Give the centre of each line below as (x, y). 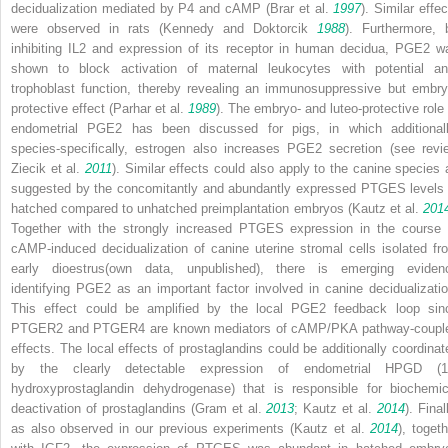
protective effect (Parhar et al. (99, 108)
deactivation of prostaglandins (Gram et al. (139, 408)
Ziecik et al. (48, 168)
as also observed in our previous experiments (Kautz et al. (191, 428)
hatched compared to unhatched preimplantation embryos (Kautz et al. (217, 208)
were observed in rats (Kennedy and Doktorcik (164, 28)
